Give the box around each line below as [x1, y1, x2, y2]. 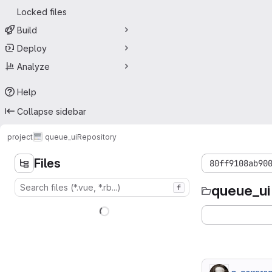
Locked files [17, 6, 67, 17]
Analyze [17, 61, 50, 72]
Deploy [17, 42, 47, 53]
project [7, 132, 33, 141]
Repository [77, 132, 117, 141]
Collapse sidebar [17, 106, 86, 117]
